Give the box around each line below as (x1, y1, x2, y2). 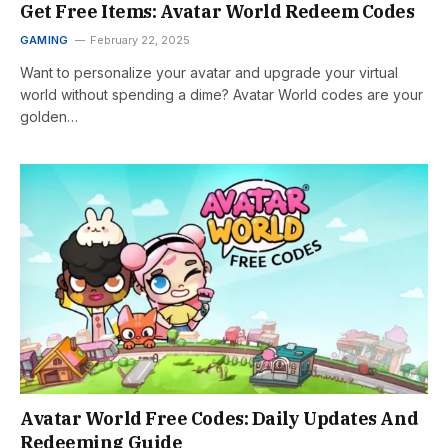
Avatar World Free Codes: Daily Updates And (20, 406, 419, 430)
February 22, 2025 (90, 33, 191, 47)
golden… (20, 108, 78, 125)
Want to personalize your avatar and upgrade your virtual (20, 64, 398, 81)
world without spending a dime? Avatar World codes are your (20, 86, 423, 103)
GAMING (20, 33, 69, 47)
